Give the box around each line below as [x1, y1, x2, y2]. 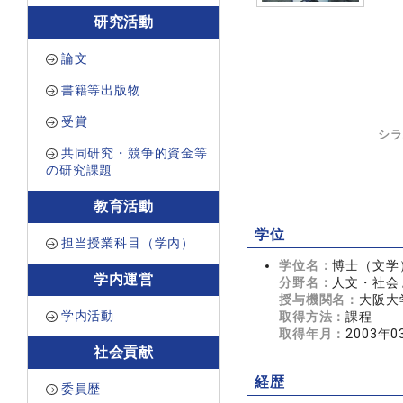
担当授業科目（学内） [60, 236, 195, 250]
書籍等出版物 [60, 83, 141, 97]
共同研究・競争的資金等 [60, 146, 208, 160]
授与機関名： [279, 292, 360, 307]
